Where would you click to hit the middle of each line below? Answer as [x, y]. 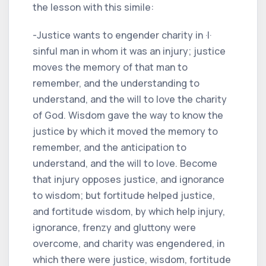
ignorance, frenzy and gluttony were [114, 227]
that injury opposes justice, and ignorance [129, 179]
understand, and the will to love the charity [130, 99]
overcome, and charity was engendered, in [129, 243]
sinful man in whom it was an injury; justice [129, 51]
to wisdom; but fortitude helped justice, [124, 195]
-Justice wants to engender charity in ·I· [122, 35]
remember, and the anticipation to [110, 147]
